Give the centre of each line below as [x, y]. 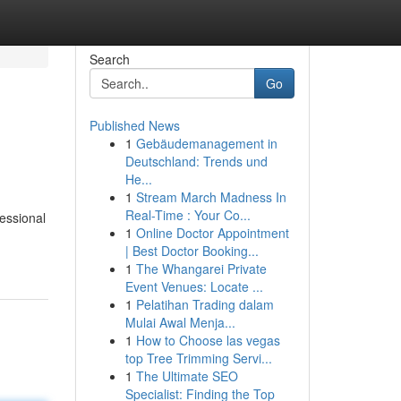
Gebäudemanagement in [206, 143]
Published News [134, 125]
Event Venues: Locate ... [194, 286]
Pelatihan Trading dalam [205, 304]
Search [109, 59]
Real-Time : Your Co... [188, 215]
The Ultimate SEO [187, 376]
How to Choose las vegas [208, 340]
